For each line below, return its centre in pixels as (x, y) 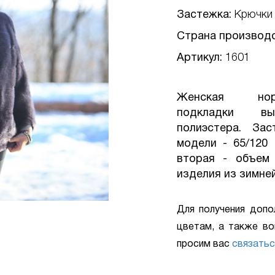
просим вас (204, 244)
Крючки (253, 15)
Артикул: (201, 58)
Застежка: (205, 15)
